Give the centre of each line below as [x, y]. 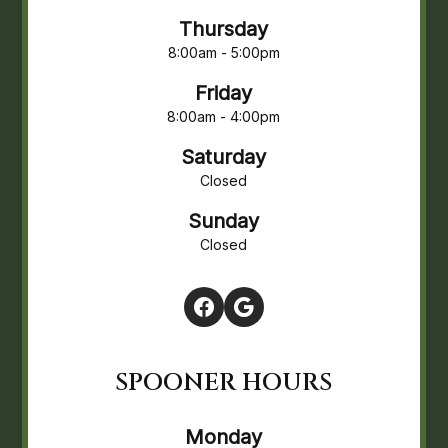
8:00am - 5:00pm [223, 53]
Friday [224, 93]
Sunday [224, 221]
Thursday [224, 29]
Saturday [224, 157]
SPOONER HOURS [224, 383]
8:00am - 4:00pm [224, 117]
